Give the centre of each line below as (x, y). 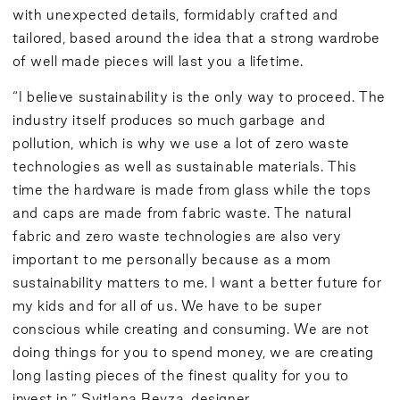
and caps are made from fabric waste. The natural (182, 213)
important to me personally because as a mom (172, 259)
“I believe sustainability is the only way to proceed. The (199, 97)
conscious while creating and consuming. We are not (191, 329)
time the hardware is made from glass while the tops (192, 190)
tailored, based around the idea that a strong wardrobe (197, 37)
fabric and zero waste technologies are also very (177, 236)
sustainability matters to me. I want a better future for (197, 283)
